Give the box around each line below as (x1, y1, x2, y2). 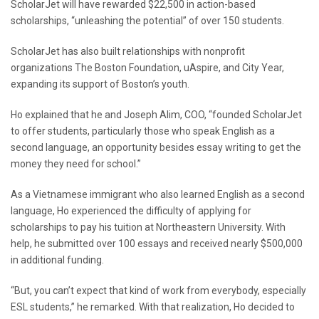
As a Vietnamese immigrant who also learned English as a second (11, 189, 305, 201)
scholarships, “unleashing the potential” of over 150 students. (11, 15, 284, 27)
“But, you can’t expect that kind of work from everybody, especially (11, 285, 306, 297)
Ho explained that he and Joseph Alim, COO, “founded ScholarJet (11, 109, 302, 121)
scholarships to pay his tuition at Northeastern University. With (11, 221, 286, 234)
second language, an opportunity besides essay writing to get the (11, 142, 301, 154)
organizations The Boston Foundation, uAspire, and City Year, (11, 62, 284, 74)
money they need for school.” (11, 158, 141, 170)
